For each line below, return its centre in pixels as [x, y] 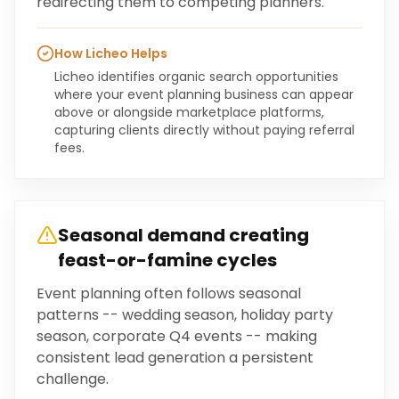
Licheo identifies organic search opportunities [196, 77]
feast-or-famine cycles [167, 260]
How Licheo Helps [111, 53]
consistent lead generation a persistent [175, 358]
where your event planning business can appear [204, 94]
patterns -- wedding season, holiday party [185, 315]
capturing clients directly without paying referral [204, 130]
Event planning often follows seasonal [169, 293]
